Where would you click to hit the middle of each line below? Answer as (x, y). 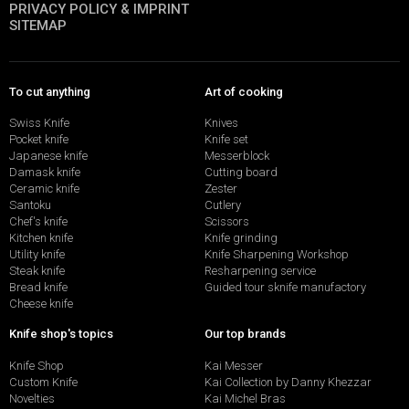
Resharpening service (260, 271)
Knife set (226, 140)
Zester (221, 189)
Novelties (32, 398)
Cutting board (241, 173)
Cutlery (223, 205)
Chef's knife (38, 222)
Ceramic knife (44, 189)
